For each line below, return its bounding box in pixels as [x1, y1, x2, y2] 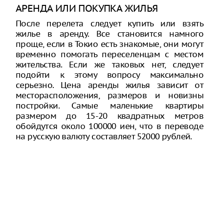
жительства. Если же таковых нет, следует [16, 59, 203, 70]
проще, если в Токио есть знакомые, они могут [16, 38, 203, 49]
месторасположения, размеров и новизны [16, 89, 203, 101]
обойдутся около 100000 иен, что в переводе [16, 120, 203, 131]
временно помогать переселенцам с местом [16, 48, 203, 60]
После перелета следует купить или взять [16, 18, 203, 29]
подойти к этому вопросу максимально [16, 69, 203, 80]
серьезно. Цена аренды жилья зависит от [16, 79, 203, 90]
